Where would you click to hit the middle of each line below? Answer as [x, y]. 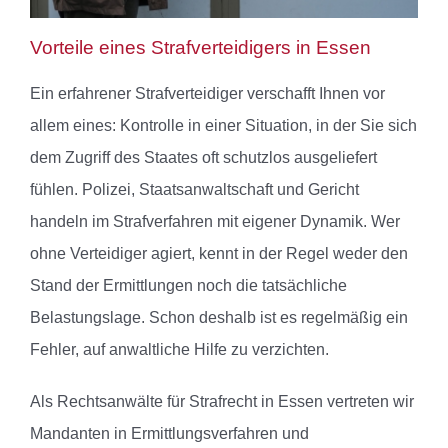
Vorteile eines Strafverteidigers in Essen [200, 48]
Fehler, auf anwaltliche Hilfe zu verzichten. [179, 350]
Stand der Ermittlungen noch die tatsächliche [188, 286]
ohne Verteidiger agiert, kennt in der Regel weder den [219, 254]
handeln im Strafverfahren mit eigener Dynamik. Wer [215, 222]
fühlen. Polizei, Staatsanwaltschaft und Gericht [194, 190]
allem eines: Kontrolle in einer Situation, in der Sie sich [223, 126]
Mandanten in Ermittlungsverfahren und [169, 434]
